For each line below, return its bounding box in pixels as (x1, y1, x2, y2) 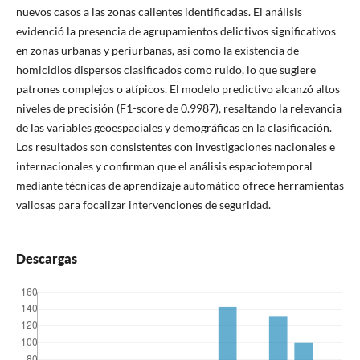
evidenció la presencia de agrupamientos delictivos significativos (15, 23, 336, 38)
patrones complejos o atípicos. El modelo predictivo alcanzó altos (15, 81, 340, 96)
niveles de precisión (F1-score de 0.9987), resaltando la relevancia (15, 100, 342, 115)
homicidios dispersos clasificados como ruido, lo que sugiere (15, 62, 316, 76)
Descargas (15, 250, 77, 266)
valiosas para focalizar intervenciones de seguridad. (15, 197, 271, 211)
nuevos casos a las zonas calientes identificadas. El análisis (15, 4, 302, 18)
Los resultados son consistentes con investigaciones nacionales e (15, 139, 335, 153)
